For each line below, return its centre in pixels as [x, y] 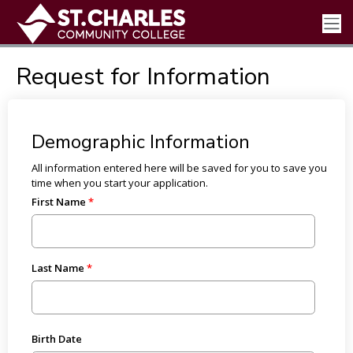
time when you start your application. [119, 183]
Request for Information [143, 77]
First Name [58, 202]
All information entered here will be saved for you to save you [179, 168]
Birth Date [56, 338]
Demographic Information [140, 142]
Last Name [58, 268]
